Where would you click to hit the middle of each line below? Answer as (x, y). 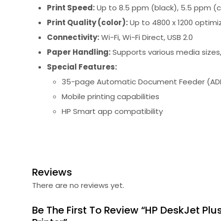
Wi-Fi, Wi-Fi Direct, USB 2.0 (146, 37)
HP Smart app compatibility (112, 111)
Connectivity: (73, 37)
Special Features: (82, 67)
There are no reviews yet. (78, 185)
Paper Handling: (79, 52)
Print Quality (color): (87, 22)
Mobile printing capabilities (110, 96)
